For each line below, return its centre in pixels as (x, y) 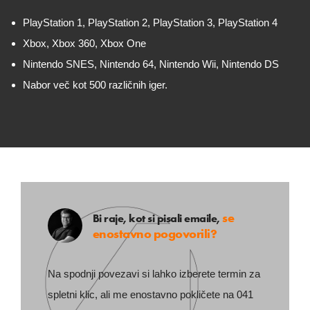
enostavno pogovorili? (154, 233)
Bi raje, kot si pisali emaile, (156, 218)
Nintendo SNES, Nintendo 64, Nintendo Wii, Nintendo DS (151, 64)
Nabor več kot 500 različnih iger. (95, 85)
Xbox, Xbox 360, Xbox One (84, 43)
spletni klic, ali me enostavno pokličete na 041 (150, 294)
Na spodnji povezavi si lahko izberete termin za (154, 274)
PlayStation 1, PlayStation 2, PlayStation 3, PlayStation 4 (150, 22)
